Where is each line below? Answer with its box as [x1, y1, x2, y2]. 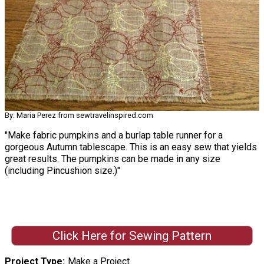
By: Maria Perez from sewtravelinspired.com [5, 111, 153, 120]
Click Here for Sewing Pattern [52, 228, 212, 243]
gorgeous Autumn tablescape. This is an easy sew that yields [5, 141, 257, 153]
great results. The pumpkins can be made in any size [5, 153, 220, 165]
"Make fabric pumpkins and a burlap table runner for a [5, 130, 223, 141]
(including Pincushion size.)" [5, 165, 120, 177]
